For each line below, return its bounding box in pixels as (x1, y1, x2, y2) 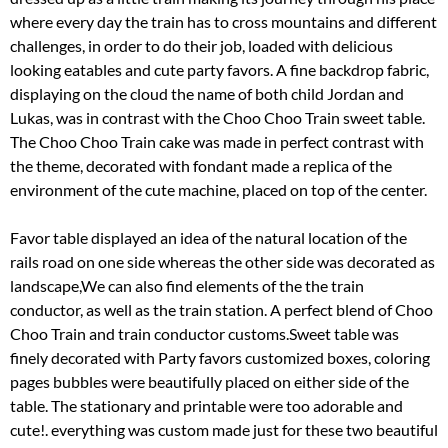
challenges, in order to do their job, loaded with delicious (10, 36, 393, 56)
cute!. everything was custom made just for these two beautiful (10, 420, 438, 440)
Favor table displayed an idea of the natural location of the (10, 228, 407, 248)
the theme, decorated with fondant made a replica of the (10, 156, 392, 176)
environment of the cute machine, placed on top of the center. (10, 180, 427, 200)
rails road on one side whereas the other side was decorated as (10, 252, 435, 272)
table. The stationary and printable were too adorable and (10, 396, 403, 416)
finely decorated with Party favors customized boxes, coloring (10, 348, 430, 368)
